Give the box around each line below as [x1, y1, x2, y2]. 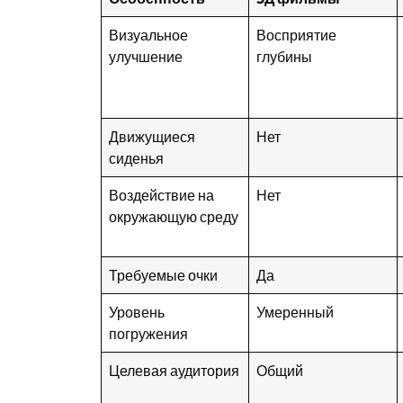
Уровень [109, 303, 166, 321]
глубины [256, 48, 313, 66]
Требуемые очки [109, 266, 219, 284]
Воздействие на [109, 186, 215, 204]
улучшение [109, 48, 184, 66]
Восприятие [256, 26, 337, 44]
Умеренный [256, 303, 335, 321]
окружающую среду [109, 208, 239, 226]
